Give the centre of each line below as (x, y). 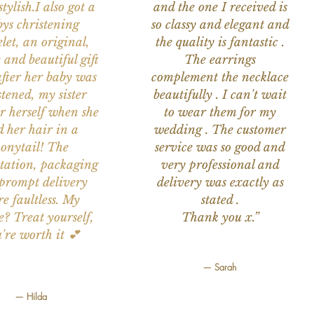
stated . (220, 200)
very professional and (220, 165)
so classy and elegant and (220, 25)
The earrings (220, 60)
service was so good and (220, 148)
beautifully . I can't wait (220, 95)
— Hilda (31, 297)
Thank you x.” (220, 218)
